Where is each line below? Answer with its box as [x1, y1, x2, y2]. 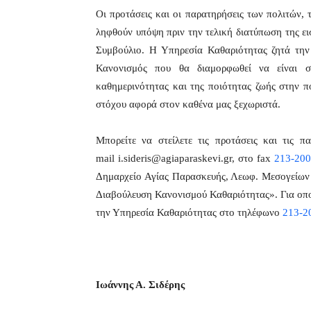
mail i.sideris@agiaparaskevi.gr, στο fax [96, 153, 274, 164]
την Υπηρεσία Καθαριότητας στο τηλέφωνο [96, 207, 283, 218]
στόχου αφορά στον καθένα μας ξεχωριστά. [96, 99, 280, 110]
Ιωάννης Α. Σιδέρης [96, 279, 185, 290]
